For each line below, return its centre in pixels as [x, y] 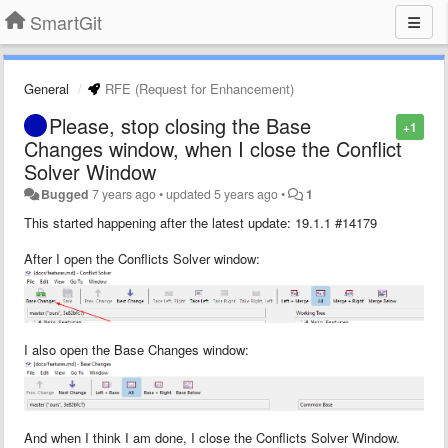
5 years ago [246, 194]
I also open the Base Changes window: [136, 349]
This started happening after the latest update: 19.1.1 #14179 [200, 222]
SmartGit [66, 22]
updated [190, 194]
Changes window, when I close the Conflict [213, 148]
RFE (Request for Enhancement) [197, 88]
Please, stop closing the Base [180, 125]
